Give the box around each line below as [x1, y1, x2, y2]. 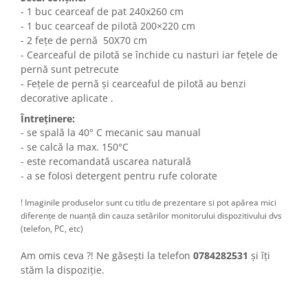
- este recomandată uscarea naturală [21, 155, 191, 168]
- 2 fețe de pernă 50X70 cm [21, 34, 147, 47]
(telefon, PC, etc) [21, 223, 83, 235]
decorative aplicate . [21, 91, 113, 105]
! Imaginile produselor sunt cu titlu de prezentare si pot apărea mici [21, 197, 276, 209]
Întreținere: [21, 112, 75, 126]
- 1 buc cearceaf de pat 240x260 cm [21, 5, 184, 19]
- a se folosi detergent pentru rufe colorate [21, 169, 217, 183]
